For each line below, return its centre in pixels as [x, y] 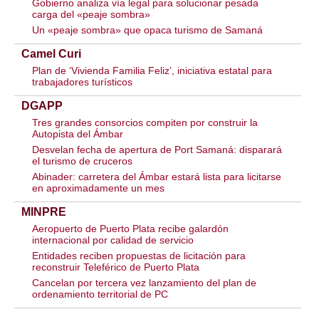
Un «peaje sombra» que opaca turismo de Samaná [147, 30]
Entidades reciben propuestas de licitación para [139, 255]
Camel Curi [51, 53]
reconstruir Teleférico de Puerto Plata [116, 267]
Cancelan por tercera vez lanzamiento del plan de [144, 282]
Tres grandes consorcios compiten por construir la [145, 122]
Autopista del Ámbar [78, 134]
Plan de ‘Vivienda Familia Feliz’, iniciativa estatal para [152, 70]
